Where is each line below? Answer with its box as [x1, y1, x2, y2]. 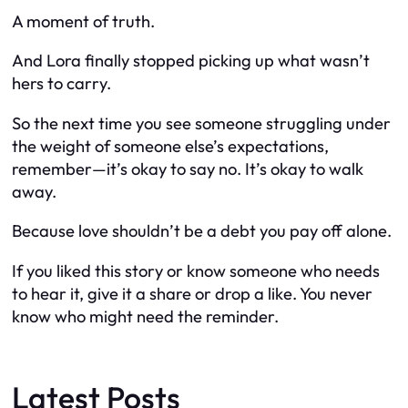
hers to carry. [12, 73, 111, 95]
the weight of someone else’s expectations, [12, 135, 329, 157]
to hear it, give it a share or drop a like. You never [12, 282, 372, 304]
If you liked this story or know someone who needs [12, 260, 380, 281]
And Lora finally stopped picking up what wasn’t [12, 50, 370, 72]
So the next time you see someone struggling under [12, 112, 391, 134]
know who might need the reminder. [12, 305, 279, 327]
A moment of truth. [12, 10, 155, 32]
